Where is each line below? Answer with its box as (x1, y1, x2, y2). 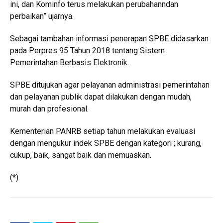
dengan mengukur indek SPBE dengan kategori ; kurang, (10, 138, 202, 148)
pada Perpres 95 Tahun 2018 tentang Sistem (10, 46, 165, 56)
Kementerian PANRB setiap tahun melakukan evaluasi (10, 126, 195, 136)
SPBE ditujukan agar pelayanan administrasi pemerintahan (10, 80, 210, 90)
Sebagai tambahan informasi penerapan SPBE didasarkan (10, 34, 209, 44)
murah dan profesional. (10, 104, 89, 114)
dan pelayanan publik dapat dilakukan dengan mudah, (10, 92, 192, 102)
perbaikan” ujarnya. (10, 11, 74, 21)
